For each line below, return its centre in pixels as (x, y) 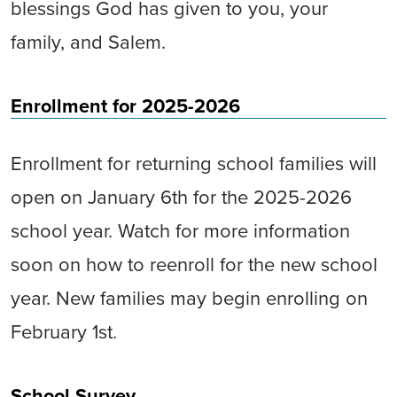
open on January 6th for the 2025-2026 (181, 198)
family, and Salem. (91, 43)
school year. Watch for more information (180, 231)
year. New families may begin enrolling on (189, 299)
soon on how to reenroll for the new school (194, 265)
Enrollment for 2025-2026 (125, 106)
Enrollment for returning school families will (194, 164)
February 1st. (66, 332)
